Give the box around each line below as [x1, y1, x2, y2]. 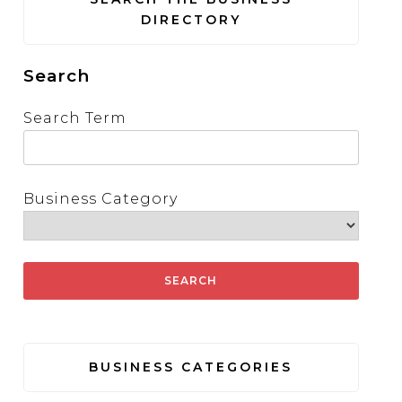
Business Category [22, 190, 178, 208]
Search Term [22, 109, 127, 127]
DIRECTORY [140, 11, 241, 28]
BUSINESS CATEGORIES [89, 359, 293, 376]
